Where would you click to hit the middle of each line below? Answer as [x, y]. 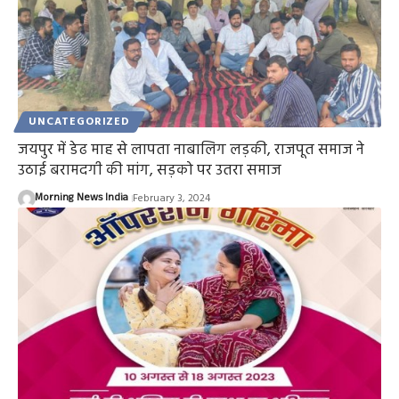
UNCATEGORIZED [79, 122]
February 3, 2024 [171, 199]
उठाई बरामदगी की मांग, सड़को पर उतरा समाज [150, 171]
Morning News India [81, 199]
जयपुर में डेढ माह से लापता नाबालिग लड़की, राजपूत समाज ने [191, 151]
